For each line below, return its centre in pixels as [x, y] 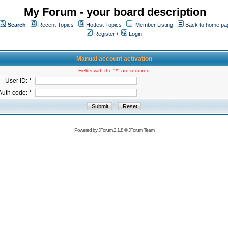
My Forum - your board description [115, 12]
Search [17, 25]
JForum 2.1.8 [110, 130]
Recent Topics [56, 25]
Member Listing [154, 25]
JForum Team [141, 130]
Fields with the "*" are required [114, 70]
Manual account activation [114, 59]
